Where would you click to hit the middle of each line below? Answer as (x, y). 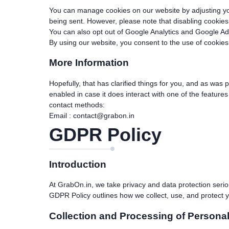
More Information (89, 63)
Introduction (78, 164)
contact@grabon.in (104, 115)
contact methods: (77, 105)
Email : (61, 115)
